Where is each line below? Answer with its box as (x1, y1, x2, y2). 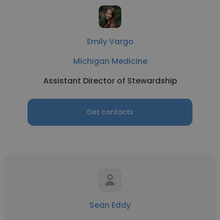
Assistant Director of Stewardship (43, 75, 177, 86)
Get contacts (87, 107, 133, 117)
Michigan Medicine (73, 55, 147, 67)
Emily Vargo (86, 36, 134, 47)
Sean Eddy (89, 199, 131, 211)
